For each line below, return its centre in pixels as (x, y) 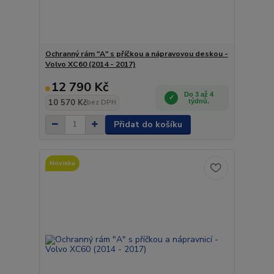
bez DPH (101, 102)
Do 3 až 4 (199, 94)
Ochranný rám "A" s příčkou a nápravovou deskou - (136, 54)
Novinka (62, 163)
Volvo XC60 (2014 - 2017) (90, 64)
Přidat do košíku (148, 124)
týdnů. (199, 101)
